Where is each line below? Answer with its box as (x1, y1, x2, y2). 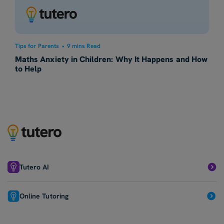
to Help (15, 63, 42, 74)
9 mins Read (67, 41, 100, 50)
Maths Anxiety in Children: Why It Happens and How (15, 53, 207, 64)
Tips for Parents (15, 41, 59, 50)
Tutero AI (19, 162, 49, 171)
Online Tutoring (19, 191, 68, 200)
